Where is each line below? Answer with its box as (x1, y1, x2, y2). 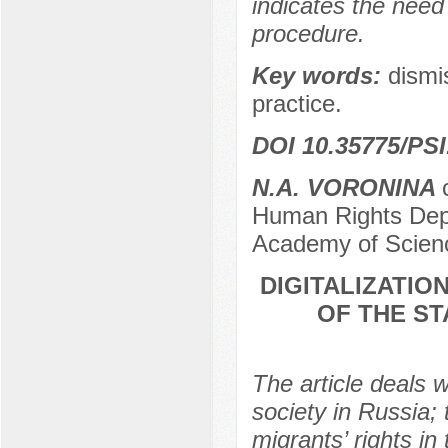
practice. (251, 90, 342, 118)
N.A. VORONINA (251, 174, 442, 202)
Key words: (251, 62, 388, 90)
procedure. (251, 20, 365, 48)
